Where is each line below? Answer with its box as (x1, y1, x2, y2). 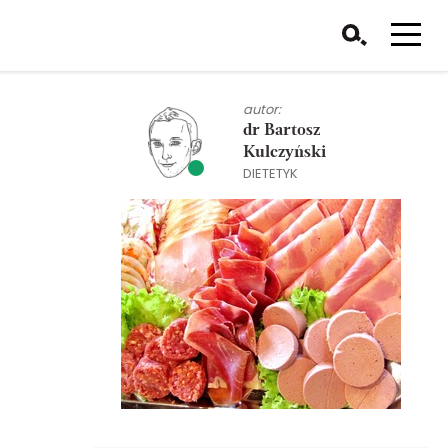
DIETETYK (243, 164, 298, 183)
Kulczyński (243, 145, 326, 161)
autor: (243, 100, 281, 119)
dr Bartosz (243, 123, 320, 139)
